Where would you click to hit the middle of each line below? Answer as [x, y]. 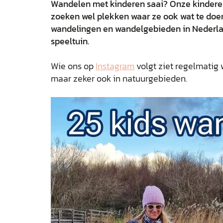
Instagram [115, 66]
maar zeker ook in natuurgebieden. [119, 78]
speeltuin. [70, 41]
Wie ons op [73, 66]
